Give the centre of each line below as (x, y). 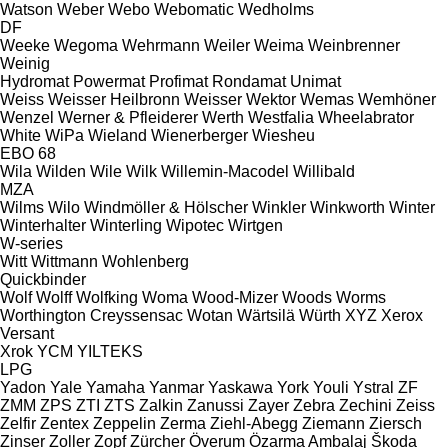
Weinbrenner (354, 45)
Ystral (373, 387)
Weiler (227, 45)
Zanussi (215, 405)
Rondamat (249, 81)
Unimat (315, 81)
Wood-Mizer (235, 297)
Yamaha (115, 387)
